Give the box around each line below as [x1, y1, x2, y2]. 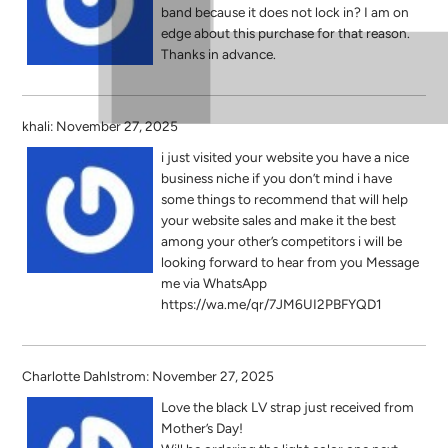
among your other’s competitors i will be [160, 233, 402, 249]
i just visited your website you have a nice [160, 149, 409, 165]
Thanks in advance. [160, 46, 276, 62]
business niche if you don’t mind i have [160, 170, 392, 186]
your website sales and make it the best [160, 212, 396, 228]
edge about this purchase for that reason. [160, 25, 410, 41]
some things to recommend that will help [160, 191, 408, 207]
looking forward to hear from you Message [160, 254, 419, 270]
